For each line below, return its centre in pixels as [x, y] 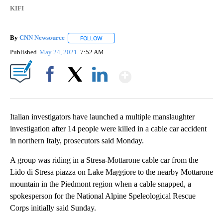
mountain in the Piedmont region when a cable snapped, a [101, 184]
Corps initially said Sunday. [53, 208]
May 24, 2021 [59, 52]
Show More [170, 72]
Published [23, 52]
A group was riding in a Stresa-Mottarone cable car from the [104, 160]
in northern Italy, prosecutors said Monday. [77, 140]
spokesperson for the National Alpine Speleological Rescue [103, 196]
